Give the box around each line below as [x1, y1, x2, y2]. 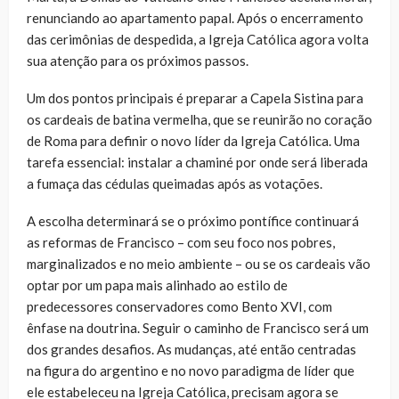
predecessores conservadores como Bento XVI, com [27, 298, 332, 315]
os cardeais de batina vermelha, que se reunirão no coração [27, 111, 372, 128]
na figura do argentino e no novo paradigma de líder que [27, 362, 354, 379]
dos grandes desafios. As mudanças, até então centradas [27, 341, 356, 358]
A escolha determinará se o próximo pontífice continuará [27, 213, 359, 230]
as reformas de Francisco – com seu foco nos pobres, [27, 234, 335, 251]
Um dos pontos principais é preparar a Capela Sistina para [27, 90, 363, 107]
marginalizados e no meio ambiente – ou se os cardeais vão [27, 256, 370, 273]
